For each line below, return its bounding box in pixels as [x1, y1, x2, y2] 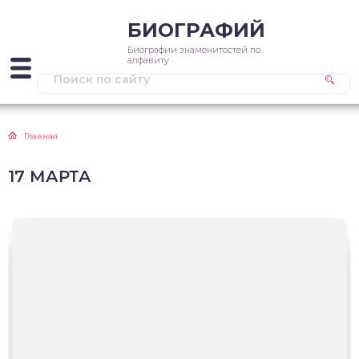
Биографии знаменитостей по [127, 44, 260, 55]
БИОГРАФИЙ [127, 18, 265, 42]
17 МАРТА [8, 167, 91, 186]
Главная [24, 131, 58, 141]
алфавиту [127, 54, 169, 66]
